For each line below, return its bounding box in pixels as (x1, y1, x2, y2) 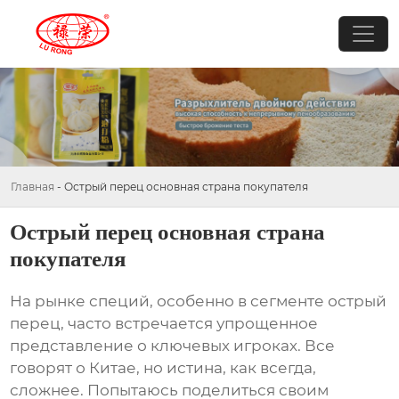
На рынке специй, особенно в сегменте (10, 292, 329, 311)
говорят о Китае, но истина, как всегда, (10, 359, 317, 378)
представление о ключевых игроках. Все (10, 337, 336, 355)
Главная (11, 179, 54, 193)
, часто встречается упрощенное (61, 314, 319, 333)
